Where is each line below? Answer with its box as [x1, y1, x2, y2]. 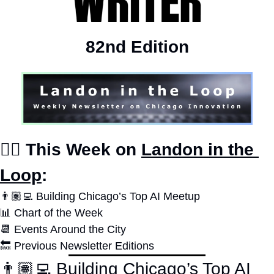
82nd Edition [85, 37, 189, 57]
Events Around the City [11, 223, 126, 235]
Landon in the [141, 139, 254, 159]
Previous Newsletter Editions [11, 239, 154, 252]
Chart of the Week [14, 206, 103, 219]
